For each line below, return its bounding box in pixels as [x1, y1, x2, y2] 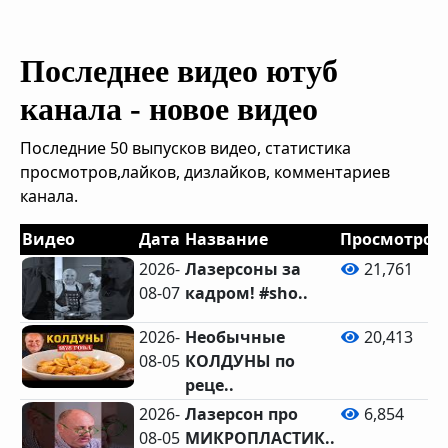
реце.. [185, 374, 235, 396]
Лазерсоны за [185, 258, 302, 280]
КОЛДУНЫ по [185, 350, 296, 372]
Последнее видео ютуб [20, 53, 338, 89]
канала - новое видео [20, 91, 318, 127]
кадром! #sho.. [185, 282, 309, 304]
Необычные [185, 326, 286, 348]
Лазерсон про [185, 403, 299, 425]
